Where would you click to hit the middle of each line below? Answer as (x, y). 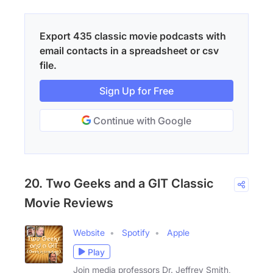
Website (89, 233)
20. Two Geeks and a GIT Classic (119, 184)
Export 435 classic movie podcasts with (133, 36)
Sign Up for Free (136, 91)
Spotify (136, 233)
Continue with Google (141, 121)
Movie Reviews (69, 203)
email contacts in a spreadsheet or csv (129, 51)
